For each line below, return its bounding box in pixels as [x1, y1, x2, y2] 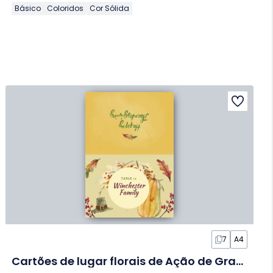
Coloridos [47, 3, 84, 14]
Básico [15, 3, 41, 14]
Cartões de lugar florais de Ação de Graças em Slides [236, 253, 244, 269]
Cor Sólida [90, 3, 130, 14]
